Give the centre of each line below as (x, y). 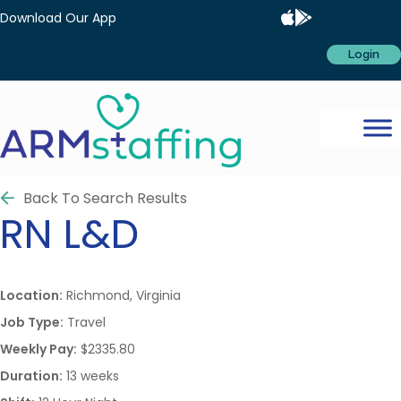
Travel (85, 322)
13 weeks (91, 375)
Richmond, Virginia (122, 295)
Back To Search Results (105, 198)
